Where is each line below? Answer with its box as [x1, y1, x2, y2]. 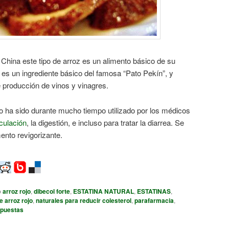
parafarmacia [134, 196, 174, 205]
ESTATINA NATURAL [73, 187, 134, 196]
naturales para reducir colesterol [36, 196, 131, 205]
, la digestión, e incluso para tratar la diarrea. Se [27, 117, 184, 128]
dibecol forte [34, 187, 70, 196]
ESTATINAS [137, 187, 171, 196]
